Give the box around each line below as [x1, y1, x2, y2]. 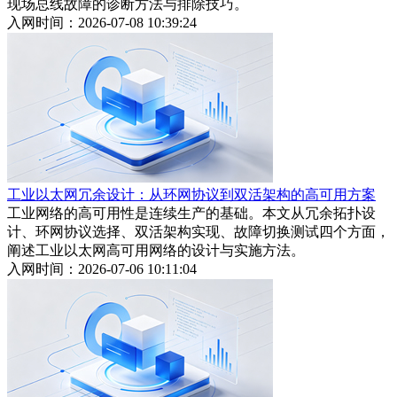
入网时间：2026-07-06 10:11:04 [7, 261, 197, 277]
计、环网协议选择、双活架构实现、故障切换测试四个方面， [7, 224, 390, 240]
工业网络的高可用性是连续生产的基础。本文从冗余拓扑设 [7, 206, 376, 222]
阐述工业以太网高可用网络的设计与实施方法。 [7, 243, 305, 259]
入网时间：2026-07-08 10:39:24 [7, 15, 197, 31]
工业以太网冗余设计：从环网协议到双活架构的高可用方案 [7, 187, 376, 203]
